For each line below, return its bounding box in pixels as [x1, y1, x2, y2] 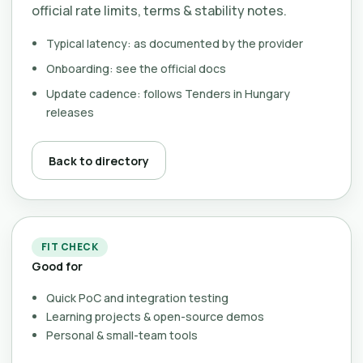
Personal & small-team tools [46, 327, 198, 343]
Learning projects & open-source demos [46, 309, 264, 324]
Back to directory [49, 152, 149, 169]
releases [46, 105, 94, 120]
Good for [32, 258, 83, 274]
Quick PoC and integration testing [46, 290, 228, 305]
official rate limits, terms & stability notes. [32, 2, 287, 19]
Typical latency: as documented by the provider [46, 36, 303, 51]
